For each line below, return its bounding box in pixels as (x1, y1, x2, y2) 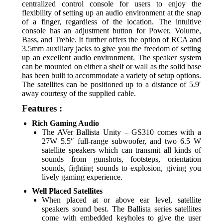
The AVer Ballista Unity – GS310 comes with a (42, 128, 201, 136)
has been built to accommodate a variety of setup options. (22, 71, 201, 80)
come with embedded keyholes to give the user (42, 214, 201, 222)
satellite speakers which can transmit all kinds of (42, 146, 201, 154)
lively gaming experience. (42, 173, 122, 181)
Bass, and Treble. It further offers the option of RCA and (22, 35, 201, 44)
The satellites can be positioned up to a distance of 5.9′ (22, 80, 201, 89)
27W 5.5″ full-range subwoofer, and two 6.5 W (42, 137, 201, 145)
